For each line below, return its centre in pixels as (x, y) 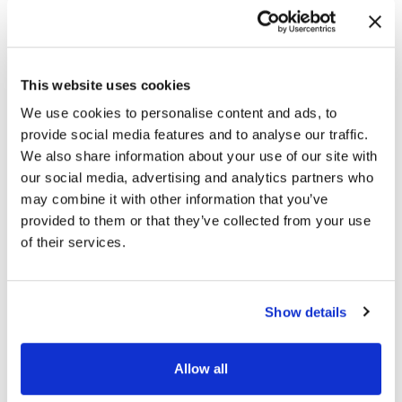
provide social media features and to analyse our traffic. (195, 135)
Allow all (201, 369)
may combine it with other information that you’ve (175, 199)
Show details (306, 311)
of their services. (73, 242)
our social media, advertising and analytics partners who (197, 178)
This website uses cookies (106, 84)
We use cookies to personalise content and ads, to (179, 113)
